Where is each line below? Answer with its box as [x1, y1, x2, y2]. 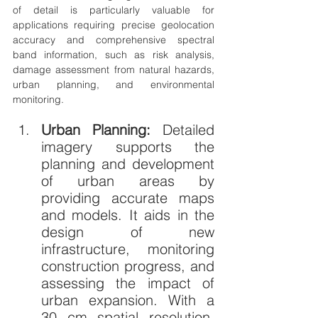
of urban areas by [41, 172, 214, 190]
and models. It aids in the [41, 206, 214, 224]
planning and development [41, 155, 214, 172]
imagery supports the [41, 138, 214, 155]
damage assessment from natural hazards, [13, 63, 214, 76]
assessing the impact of [41, 274, 214, 292]
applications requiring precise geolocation [13, 18, 214, 31]
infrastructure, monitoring [41, 240, 214, 258]
